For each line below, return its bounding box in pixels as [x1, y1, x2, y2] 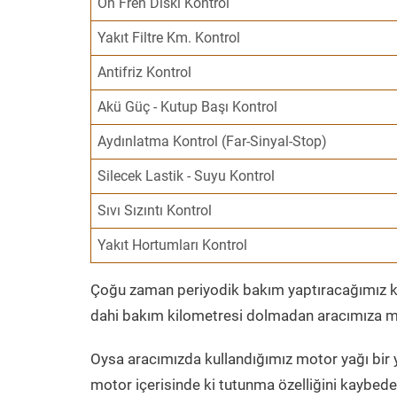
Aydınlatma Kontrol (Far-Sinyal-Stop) [97, 133, 328, 150]
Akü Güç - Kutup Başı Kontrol [97, 98, 278, 115]
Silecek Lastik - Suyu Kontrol [97, 167, 276, 184]
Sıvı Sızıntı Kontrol [97, 202, 213, 219]
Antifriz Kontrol [97, 64, 192, 81]
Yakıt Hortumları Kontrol [97, 237, 248, 253]
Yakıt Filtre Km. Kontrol [97, 29, 241, 46]
